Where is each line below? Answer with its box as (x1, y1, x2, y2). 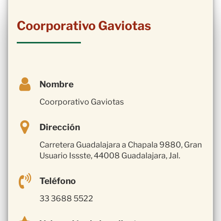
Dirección (39, 122, 80, 132)
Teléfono (39, 175, 76, 186)
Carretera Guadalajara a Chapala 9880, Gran (39, 140, 202, 149)
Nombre (39, 79, 74, 90)
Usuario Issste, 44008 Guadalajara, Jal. (39, 150, 180, 160)
